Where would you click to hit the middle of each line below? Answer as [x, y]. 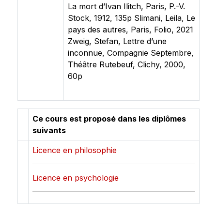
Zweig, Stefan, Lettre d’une [117, 41]
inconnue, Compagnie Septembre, [131, 53]
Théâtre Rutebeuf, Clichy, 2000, [127, 64]
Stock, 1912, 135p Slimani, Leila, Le [132, 18]
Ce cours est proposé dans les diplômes [109, 119]
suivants [49, 130]
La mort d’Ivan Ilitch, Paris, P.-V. [126, 6]
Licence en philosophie [75, 150]
